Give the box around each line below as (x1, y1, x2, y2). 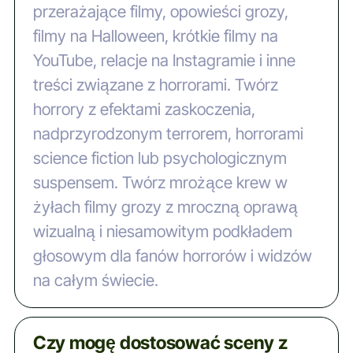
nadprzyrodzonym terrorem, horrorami (32, 124, 303, 144)
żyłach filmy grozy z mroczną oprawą (32, 197, 298, 217)
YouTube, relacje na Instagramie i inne (32, 50, 295, 71)
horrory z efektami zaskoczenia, (32, 99, 255, 120)
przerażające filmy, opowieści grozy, (32, 2, 288, 22)
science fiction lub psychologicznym (32, 148, 287, 169)
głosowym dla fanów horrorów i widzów (32, 246, 312, 266)
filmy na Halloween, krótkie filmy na (32, 26, 278, 46)
